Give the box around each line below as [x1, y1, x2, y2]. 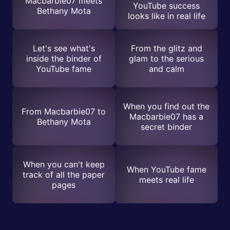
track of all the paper [23, 169, 105, 180]
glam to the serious [129, 53, 204, 64]
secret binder [141, 121, 192, 132]
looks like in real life [127, 10, 205, 21]
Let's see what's [32, 43, 95, 53]
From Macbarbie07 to [22, 106, 106, 117]
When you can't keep [23, 159, 105, 169]
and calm [148, 63, 184, 74]
